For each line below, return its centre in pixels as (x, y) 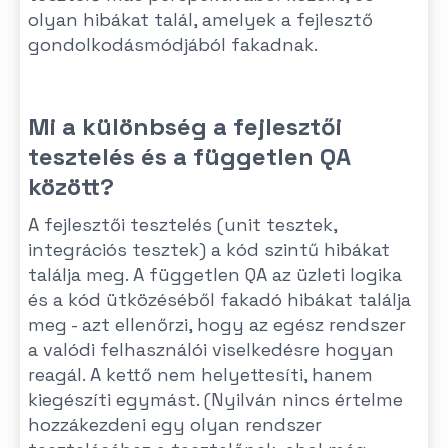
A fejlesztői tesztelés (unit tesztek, (182, 224)
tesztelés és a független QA (189, 156)
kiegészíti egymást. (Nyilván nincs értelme (215, 399)
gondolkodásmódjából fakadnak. (173, 44)
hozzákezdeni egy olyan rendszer (175, 424)
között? (71, 186)
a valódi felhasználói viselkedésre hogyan (211, 349)
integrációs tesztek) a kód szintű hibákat (209, 249)
